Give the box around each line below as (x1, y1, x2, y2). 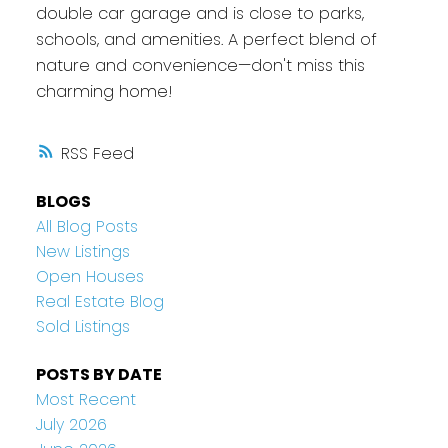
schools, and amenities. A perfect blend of (35, 27, 377, 51)
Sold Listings (35, 315, 130, 339)
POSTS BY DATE (35, 362, 162, 386)
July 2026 (35, 412, 107, 436)
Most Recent (35, 387, 136, 411)
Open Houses (35, 265, 144, 289)
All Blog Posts (35, 215, 138, 239)
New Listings (35, 240, 130, 264)
